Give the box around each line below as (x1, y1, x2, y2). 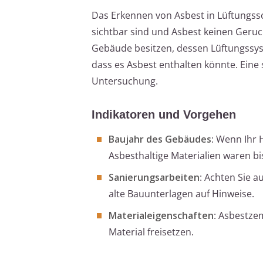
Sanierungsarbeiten (109, 171, 200, 184)
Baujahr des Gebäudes (109, 133, 211, 146)
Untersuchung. (92, 75, 158, 88)
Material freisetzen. (109, 225, 194, 239)
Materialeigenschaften (109, 209, 214, 222)
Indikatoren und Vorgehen (92, 108, 236, 122)
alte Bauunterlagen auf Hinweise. (109, 187, 254, 201)
